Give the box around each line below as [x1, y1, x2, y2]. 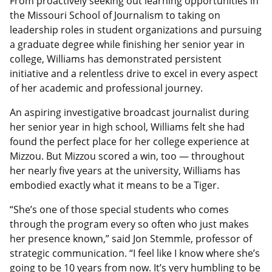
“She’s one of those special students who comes [10, 203, 229, 217]
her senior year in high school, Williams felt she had [10, 120, 245, 134]
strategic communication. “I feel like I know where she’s [10, 246, 260, 260]
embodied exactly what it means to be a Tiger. [10, 178, 219, 192]
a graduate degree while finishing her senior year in [10, 38, 245, 52]
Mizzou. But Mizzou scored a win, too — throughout [10, 149, 245, 163]
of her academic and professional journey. [10, 81, 203, 95]
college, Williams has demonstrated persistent [10, 52, 222, 66]
